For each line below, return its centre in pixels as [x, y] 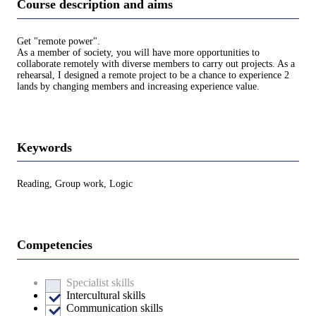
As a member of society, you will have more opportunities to [138, 52]
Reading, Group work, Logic [75, 184]
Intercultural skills [106, 295]
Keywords [44, 147]
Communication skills [115, 308]
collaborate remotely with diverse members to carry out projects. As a [156, 63]
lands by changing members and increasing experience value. [138, 86]
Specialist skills [100, 282]
